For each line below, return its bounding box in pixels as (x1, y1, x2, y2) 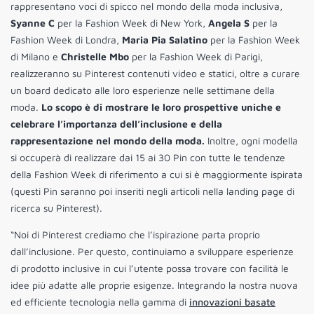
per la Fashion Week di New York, (55, 17, 208, 29)
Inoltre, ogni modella (205, 135, 298, 147)
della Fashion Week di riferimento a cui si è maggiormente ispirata (11, 168, 303, 181)
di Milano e (11, 50, 61, 63)
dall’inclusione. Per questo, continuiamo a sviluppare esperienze (11, 245, 294, 258)
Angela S (208, 17, 250, 29)
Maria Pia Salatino (122, 34, 207, 46)
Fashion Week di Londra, (11, 34, 122, 46)
